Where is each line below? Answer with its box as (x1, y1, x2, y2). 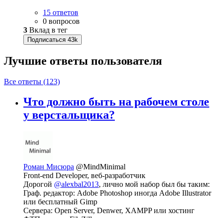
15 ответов (43, 8, 78, 17)
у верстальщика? (23, 109, 115, 122)
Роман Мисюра (23, 163, 74, 171)
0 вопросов (43, 17, 80, 25)
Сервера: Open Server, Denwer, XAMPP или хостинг (23, 206, 195, 215)
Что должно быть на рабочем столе (23, 95, 209, 109)
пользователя (91, 54, 162, 67)
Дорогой (23, 180, 54, 189)
